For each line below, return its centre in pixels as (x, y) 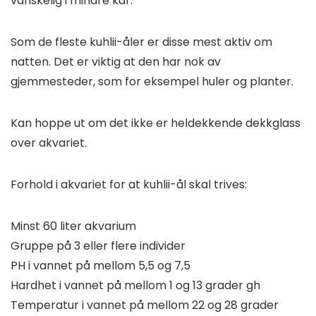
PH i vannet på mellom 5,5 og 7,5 (101, 266)
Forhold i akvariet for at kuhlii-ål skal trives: (129, 185)
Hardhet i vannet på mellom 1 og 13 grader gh (135, 286)
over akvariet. (49, 143)
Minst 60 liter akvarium (73, 226)
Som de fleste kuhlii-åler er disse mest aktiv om (141, 42)
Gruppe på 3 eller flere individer (98, 246)
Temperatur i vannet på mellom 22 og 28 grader (145, 305)
